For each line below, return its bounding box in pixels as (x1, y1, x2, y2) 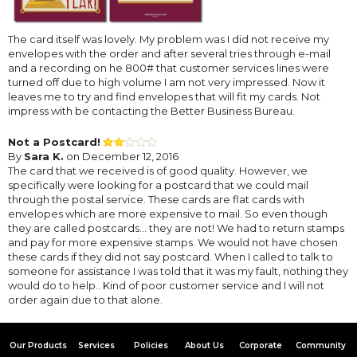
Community (295, 339, 346, 351)
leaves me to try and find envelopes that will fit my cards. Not (8, 89, 320, 103)
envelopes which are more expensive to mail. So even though (8, 206, 328, 220)
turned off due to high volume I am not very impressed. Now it (8, 75, 325, 88)
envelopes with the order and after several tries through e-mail (8, 46, 331, 60)
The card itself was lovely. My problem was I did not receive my (8, 32, 329, 45)
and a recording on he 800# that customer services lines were (8, 61, 329, 74)
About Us (184, 339, 224, 351)
